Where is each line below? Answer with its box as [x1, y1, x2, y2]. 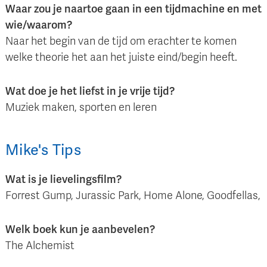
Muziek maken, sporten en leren [5, 101, 157, 114]
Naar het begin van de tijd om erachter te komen [5, 35, 237, 48]
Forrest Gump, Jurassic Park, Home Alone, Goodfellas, [5, 189, 260, 203]
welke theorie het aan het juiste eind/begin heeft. [5, 51, 237, 64]
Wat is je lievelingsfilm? [5, 173, 122, 187]
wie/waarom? [5, 18, 72, 32]
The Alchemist [5, 239, 74, 253]
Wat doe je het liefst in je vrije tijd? [5, 85, 175, 98]
